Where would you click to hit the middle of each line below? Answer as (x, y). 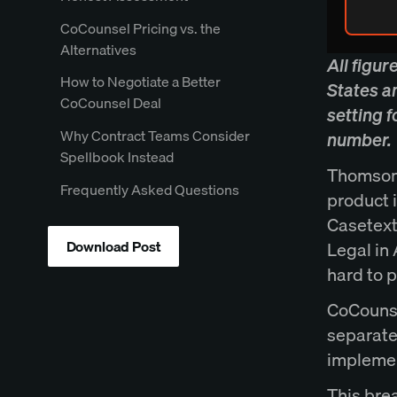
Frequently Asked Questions (149, 190)
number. (359, 139)
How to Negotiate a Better (140, 82)
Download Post (113, 247)
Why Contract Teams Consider (155, 136)
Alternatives (98, 49)
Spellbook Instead (117, 157)
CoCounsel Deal (110, 103)
